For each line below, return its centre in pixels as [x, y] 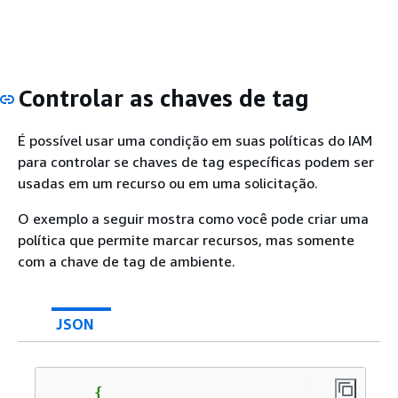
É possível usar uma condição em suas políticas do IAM [195, 140]
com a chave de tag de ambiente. [127, 261]
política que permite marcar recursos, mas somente [186, 239]
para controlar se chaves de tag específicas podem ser [196, 161]
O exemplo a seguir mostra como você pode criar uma [193, 218]
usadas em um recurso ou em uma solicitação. [168, 183]
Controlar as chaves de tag [163, 98]
